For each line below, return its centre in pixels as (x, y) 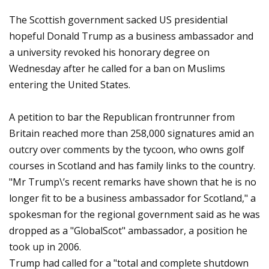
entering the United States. (70, 85)
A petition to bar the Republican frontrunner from (122, 117)
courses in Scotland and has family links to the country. (132, 166)
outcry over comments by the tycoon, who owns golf (127, 150)
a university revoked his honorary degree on (109, 52)
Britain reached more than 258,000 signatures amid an (131, 133)
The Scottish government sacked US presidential (118, 20)
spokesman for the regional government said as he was (134, 214)
